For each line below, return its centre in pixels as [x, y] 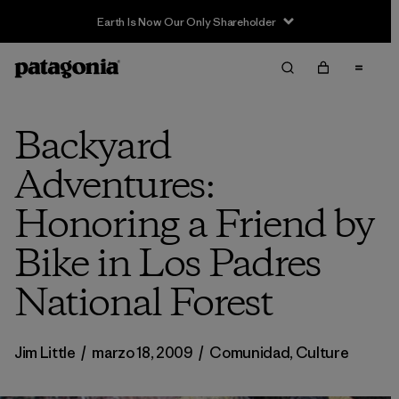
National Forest [143, 305]
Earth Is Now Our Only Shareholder [187, 21]
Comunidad [250, 353]
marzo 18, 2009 [142, 353]
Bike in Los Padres [167, 265]
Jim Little [46, 353]
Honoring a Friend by [194, 226]
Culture [322, 353]
